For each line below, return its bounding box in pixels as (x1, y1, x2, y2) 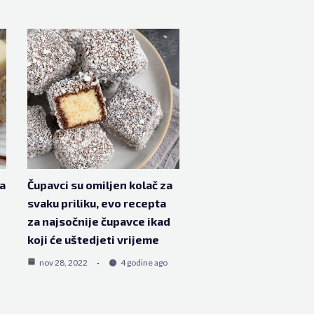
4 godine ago (120, 257, 168, 268)
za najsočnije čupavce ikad (27, 214, 170, 228)
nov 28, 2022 (39, 257, 88, 268)
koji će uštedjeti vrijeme (27, 233, 159, 246)
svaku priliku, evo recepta (27, 196, 166, 210)
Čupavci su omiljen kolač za (27, 178, 172, 191)
